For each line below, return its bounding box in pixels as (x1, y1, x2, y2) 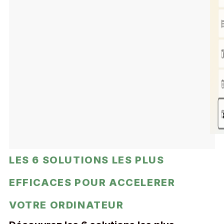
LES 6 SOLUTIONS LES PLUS (9, 154, 164, 166)
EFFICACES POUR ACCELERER (9, 176, 175, 188)
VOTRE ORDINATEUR (9, 199, 124, 211)
